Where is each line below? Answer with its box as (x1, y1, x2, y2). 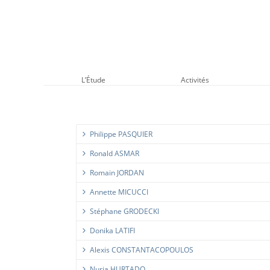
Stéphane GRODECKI (90, 206, 159, 216)
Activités (181, 75, 209, 85)
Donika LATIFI (90, 225, 135, 236)
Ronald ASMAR (90, 148, 139, 159)
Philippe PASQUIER (90, 129, 152, 139)
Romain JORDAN (90, 168, 144, 178)
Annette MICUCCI (90, 187, 148, 197)
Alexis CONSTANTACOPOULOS (90, 245, 193, 255)
